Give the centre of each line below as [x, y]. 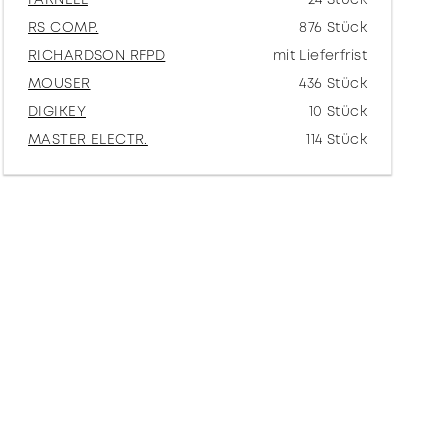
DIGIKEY [57, 112]
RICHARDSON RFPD [97, 56]
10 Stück [337, 112]
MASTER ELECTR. [88, 140]
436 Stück [333, 84]
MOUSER [59, 84]
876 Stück [333, 28]
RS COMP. [63, 28]
